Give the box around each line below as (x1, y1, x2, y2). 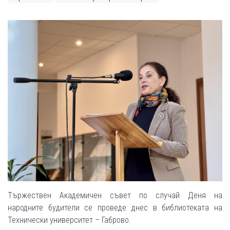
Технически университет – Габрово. (8, 215, 131, 225)
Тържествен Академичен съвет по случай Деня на (8, 190, 222, 200)
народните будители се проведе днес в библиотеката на (8, 202, 222, 213)
